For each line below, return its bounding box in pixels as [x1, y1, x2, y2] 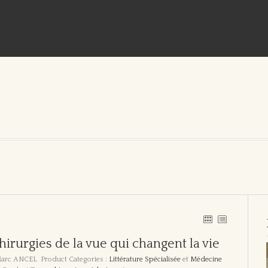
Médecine [190, 255, 223, 263]
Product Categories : [39, 255, 109, 263]
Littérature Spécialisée [109, 255, 181, 263]
